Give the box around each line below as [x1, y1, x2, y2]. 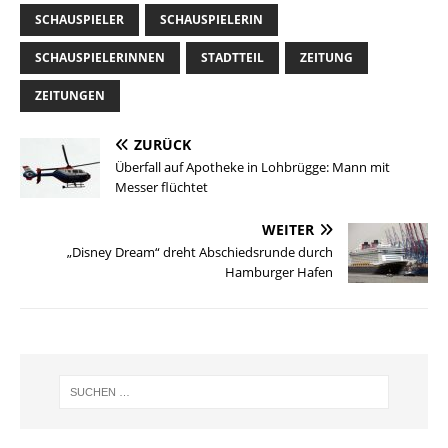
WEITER [262, 220, 314, 240]
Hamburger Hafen [225, 263, 333, 282]
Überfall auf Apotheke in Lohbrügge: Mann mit [115, 158, 390, 177]
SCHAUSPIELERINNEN [35, 49, 165, 67]
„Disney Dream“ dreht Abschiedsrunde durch [67, 243, 333, 262]
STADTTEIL [201, 49, 264, 67]
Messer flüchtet [115, 178, 208, 197]
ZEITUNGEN [35, 87, 105, 105]
